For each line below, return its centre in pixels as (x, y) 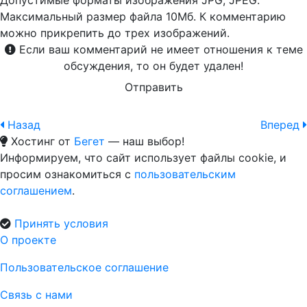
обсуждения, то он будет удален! (153, 66)
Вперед (280, 125)
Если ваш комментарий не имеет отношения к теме (159, 49)
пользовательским (185, 174)
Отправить (153, 87)
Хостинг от (41, 141)
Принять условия (61, 223)
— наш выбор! (145, 141)
